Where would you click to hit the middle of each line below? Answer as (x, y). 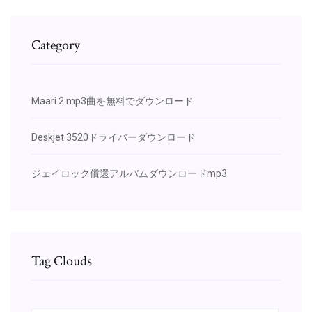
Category (56, 45)
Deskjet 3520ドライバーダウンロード (114, 137)
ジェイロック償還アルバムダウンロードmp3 (129, 173)
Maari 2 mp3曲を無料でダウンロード (112, 101)
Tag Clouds (62, 261)
